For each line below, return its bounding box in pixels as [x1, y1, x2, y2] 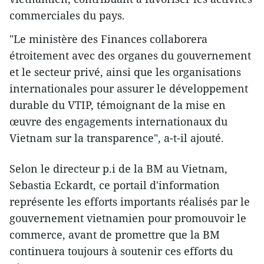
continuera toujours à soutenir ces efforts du [9, 243, 233, 258]
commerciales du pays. [9, 8, 125, 22]
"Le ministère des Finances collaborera [9, 31, 207, 46]
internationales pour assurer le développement [9, 81, 248, 95]
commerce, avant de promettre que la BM [9, 227, 220, 242]
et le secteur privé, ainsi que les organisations [9, 64, 241, 79]
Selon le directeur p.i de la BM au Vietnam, [9, 161, 227, 176]
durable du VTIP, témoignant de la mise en [9, 97, 226, 112]
